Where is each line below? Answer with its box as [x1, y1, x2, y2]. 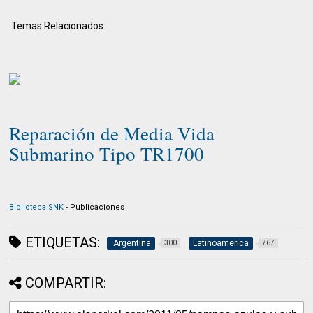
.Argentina [111, 238, 152, 248]
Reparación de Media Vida [9, 121, 215, 146]
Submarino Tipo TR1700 [9, 141, 205, 166]
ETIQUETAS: [22, 234, 101, 251]
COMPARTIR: [25, 275, 107, 291]
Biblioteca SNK [9, 203, 66, 212]
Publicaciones [70, 203, 125, 212]
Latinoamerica [193, 238, 249, 248]
